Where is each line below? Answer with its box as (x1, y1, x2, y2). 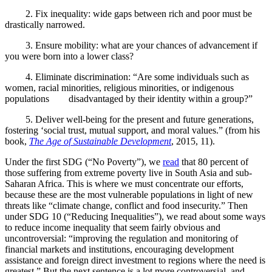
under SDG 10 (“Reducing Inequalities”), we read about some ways (5, 211, 265, 222)
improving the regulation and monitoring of (73, 233, 238, 244)
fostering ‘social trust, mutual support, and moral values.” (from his (5, 125, 260, 136)
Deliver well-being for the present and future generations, (35, 114, 254, 125)
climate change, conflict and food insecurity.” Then (53, 200, 248, 211)
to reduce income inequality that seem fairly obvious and (5, 222, 220, 233)
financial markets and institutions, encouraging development (5, 244, 234, 255)
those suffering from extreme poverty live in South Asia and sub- (5, 168, 252, 178)
